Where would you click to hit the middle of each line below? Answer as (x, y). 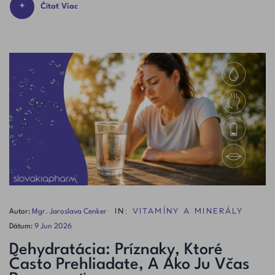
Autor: (20, 211)
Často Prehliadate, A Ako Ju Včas (130, 264)
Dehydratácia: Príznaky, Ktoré (116, 250)
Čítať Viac (59, 6)
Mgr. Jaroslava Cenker (69, 211)
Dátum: (22, 226)
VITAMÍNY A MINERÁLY (188, 211)
